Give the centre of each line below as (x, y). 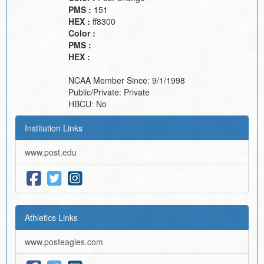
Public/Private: (96, 92)
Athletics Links (51, 217)
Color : (82, 33)
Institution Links (54, 128)
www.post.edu (51, 152)
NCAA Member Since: (110, 80)
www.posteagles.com (64, 241)
